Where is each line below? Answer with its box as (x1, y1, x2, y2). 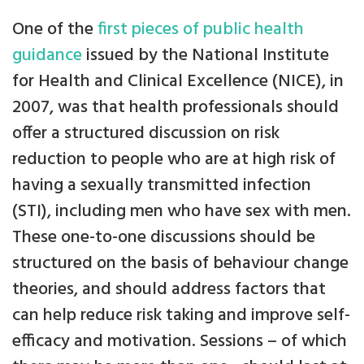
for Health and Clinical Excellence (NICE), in (12, 67, 344, 96)
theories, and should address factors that (12, 275, 326, 304)
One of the (12, 15, 97, 44)
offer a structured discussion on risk (12, 119, 279, 148)
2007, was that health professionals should (12, 93, 339, 122)
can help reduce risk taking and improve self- (12, 301, 350, 330)
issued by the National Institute (82, 41, 329, 70)
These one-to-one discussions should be (12, 223, 315, 252)
